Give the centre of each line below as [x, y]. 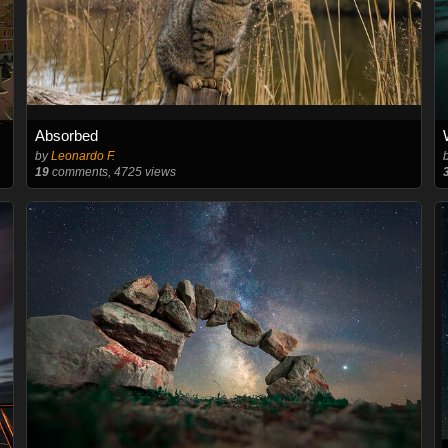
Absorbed [66, 135]
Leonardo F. [82, 156]
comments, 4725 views [112, 172]
